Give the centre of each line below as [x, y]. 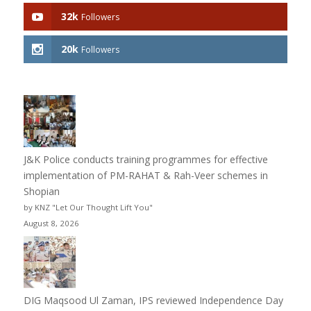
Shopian [41, 191]
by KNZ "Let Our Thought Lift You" [88, 207]
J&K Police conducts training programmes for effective [145, 159]
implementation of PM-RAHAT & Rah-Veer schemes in [145, 175]
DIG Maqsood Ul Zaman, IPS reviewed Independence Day [153, 300]
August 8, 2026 [51, 223]
